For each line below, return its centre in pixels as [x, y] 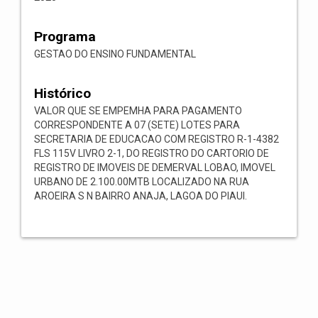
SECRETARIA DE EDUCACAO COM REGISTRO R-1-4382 [157, 139]
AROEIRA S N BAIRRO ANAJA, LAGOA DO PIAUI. [141, 196]
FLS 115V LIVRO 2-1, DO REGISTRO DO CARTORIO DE [152, 153]
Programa [65, 37]
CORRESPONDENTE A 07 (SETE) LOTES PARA [137, 125]
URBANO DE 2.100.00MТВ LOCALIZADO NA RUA [142, 182]
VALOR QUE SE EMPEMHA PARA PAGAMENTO [138, 111]
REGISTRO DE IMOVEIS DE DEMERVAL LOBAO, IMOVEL [155, 168]
